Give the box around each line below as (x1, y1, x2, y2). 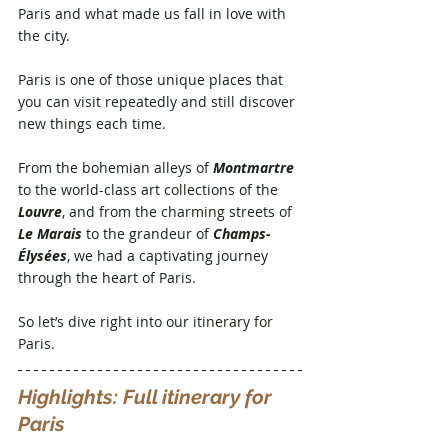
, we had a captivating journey (67, 245, 272, 265)
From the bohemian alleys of (18, 157, 213, 177)
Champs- (213, 223, 271, 243)
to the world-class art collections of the (18, 179, 282, 199)
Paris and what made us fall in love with (18, 3, 290, 23)
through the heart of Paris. (18, 267, 200, 287)
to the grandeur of (82, 223, 213, 243)
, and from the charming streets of (62, 201, 296, 221)
